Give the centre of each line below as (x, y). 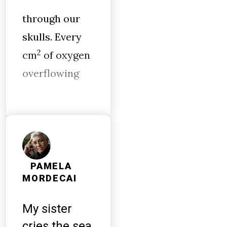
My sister (47, 209)
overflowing (51, 73)
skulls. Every (52, 37)
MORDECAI (50, 178)
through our (51, 18)
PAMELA (51, 166)
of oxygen (66, 55)
